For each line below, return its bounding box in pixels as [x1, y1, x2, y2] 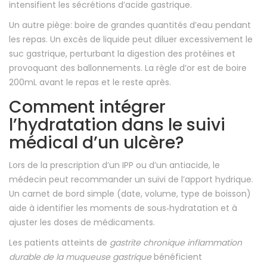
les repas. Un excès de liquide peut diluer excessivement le [9, 33, 253, 46]
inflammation [187, 237, 242, 249]
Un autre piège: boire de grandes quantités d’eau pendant [9, 19, 251, 32]
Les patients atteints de [9, 237, 110, 249]
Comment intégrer [9, 95, 166, 119]
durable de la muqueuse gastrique [9, 251, 151, 263]
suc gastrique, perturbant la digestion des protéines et [9, 48, 235, 60]
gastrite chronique [110, 237, 185, 249]
